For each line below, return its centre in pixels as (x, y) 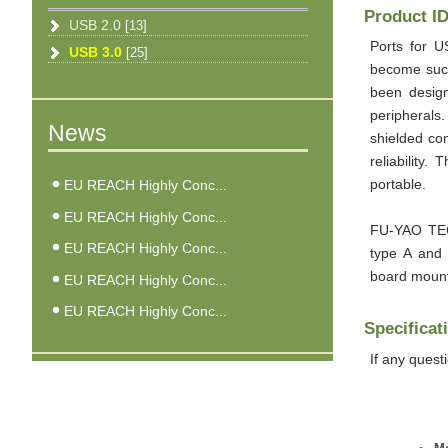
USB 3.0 (98, 52)
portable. (398, 185)
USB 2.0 (97, 25)
